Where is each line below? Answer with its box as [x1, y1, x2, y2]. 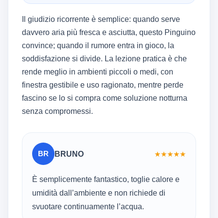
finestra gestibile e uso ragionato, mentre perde [22, 81, 183, 90]
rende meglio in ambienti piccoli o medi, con [22, 68, 173, 76]
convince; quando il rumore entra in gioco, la [22, 41, 174, 50]
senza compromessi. [22, 107, 93, 116]
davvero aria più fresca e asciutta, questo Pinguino [22, 28, 196, 37]
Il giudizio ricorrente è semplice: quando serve [22, 15, 180, 24]
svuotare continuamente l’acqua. [32, 202, 144, 211]
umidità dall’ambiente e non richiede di [32, 189, 165, 198]
